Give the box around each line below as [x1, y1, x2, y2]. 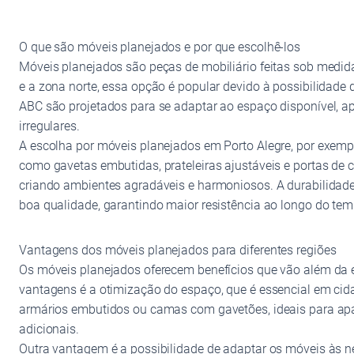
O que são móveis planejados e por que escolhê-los [19, 39, 301, 55]
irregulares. [19, 118, 80, 134]
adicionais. [19, 321, 79, 337]
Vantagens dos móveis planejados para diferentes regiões [19, 242, 337, 258]
